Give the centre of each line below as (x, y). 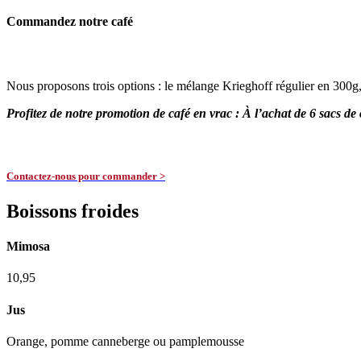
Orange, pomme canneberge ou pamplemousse (125, 341)
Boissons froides (73, 211)
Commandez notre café (70, 22)
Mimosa (28, 247)
